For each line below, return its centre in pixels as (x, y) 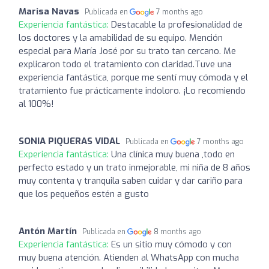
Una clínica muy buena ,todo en (173, 154)
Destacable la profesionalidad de (177, 24)
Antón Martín (48, 231)
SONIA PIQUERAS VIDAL (69, 141)
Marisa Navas (49, 11)
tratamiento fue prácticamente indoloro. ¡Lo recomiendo (132, 90)
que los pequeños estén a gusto (84, 194)
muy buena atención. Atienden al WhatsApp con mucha (129, 257)
